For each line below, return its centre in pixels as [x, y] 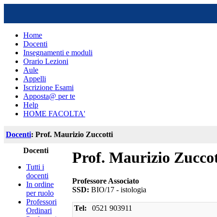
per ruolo [40, 193]
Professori [41, 202]
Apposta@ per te [49, 96]
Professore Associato [106, 181]
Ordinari [39, 210]
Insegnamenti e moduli [58, 53]
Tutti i [35, 167]
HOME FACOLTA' [54, 114]
